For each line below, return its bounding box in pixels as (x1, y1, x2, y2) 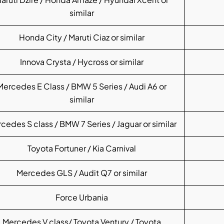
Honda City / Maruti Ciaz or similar (18, 32, 144, 43)
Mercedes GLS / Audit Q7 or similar (16, 167, 147, 178)
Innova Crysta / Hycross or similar (19, 56, 143, 67)
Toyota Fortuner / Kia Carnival (27, 143, 136, 154)
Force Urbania (55, 192, 108, 203)
